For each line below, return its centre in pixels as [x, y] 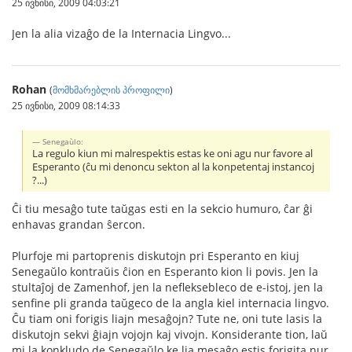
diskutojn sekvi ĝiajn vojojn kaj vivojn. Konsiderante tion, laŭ [170, 335]
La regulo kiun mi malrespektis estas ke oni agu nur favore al [173, 153]
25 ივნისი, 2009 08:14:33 [66, 105]
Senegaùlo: [63, 141]
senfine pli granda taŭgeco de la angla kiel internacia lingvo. [170, 303]
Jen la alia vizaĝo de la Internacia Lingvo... [121, 33]
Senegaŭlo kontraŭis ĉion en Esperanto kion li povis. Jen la [165, 272]
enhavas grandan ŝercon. [79, 225]
